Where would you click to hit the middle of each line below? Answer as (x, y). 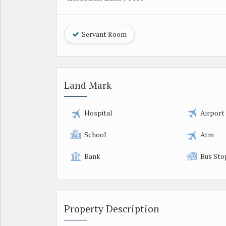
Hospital (98, 112)
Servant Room (103, 34)
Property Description (112, 209)
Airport (213, 112)
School (95, 134)
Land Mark (88, 85)
